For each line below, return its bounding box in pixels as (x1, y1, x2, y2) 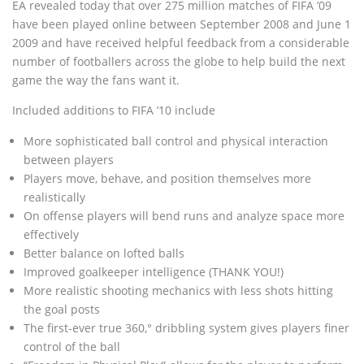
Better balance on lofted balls (24, 245, 184, 261)
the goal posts (24, 301, 100, 317)
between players (24, 152, 114, 167)
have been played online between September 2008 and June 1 (12, 16, 351, 32)
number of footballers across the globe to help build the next (12, 54, 345, 69)
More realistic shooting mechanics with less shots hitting (24, 283, 333, 298)
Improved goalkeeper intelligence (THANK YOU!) (24, 264, 284, 279)
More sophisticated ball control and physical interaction (24, 133, 328, 149)
